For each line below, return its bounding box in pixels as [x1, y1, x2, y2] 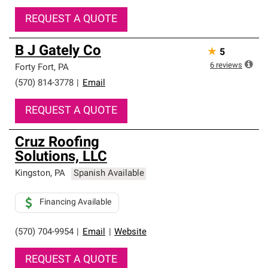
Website [114, 228, 147, 237]
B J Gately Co [15, 44, 101, 59]
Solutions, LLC [15, 150, 107, 165]
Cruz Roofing [15, 136, 99, 150]
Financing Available [39, 198, 111, 207]
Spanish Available [73, 169, 144, 178]
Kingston [15, 169, 50, 178]
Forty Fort [15, 63, 54, 72]
